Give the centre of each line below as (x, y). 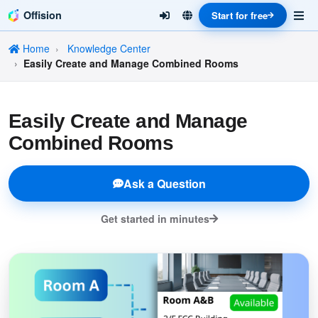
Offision (43, 15)
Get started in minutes (155, 218)
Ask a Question (164, 183)
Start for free (240, 15)
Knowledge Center (109, 48)
